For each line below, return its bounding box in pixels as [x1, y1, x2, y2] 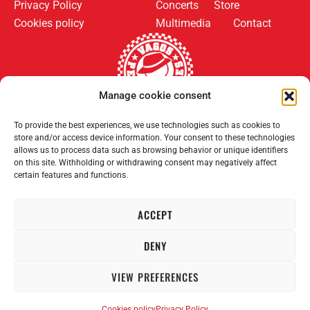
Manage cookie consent [99, 89, 211, 102]
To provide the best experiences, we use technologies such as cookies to [14, 120, 280, 130]
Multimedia [156, 17, 211, 30]
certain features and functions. [14, 170, 128, 180]
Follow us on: [51, 120, 118, 140]
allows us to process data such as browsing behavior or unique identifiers [14, 145, 288, 155]
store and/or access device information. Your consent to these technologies [14, 133, 295, 143]
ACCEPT [138, 206, 172, 222]
